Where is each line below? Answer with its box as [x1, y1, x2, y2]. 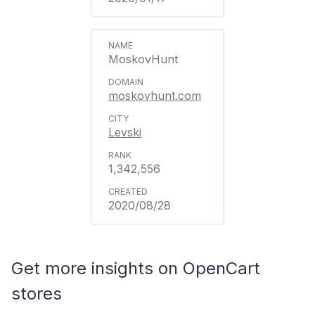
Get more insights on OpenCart [11, 258, 260, 278]
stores [11, 283, 62, 304]
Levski [108, 125, 141, 139]
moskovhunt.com [108, 89, 201, 103]
